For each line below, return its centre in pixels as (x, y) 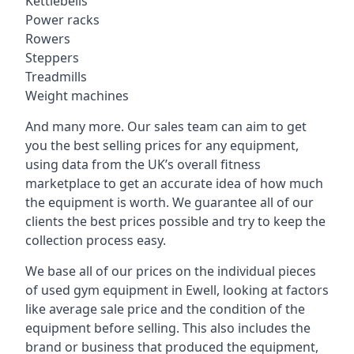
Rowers (48, 39)
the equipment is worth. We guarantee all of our (169, 202)
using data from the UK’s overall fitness (143, 164)
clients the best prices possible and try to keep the (175, 221)
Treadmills (56, 77)
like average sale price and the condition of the (165, 309)
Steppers (52, 58)
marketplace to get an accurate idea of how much (174, 183)
